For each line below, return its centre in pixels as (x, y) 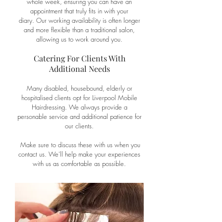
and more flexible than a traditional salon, (79, 30)
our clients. (79, 126)
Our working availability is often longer (88, 20)
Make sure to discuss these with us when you (79, 145)
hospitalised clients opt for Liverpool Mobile (79, 98)
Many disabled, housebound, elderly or (79, 88)
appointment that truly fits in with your (79, 11)
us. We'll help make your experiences (89, 154)
